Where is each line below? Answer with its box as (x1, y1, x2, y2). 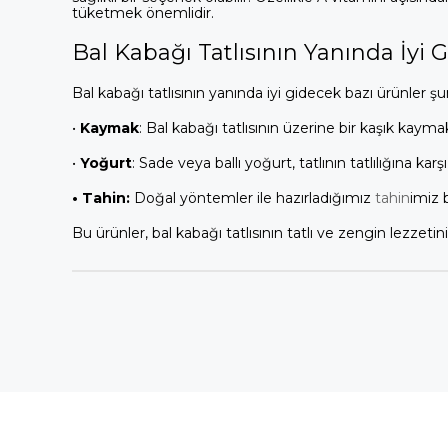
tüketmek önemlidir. (72, 3, 214, 22)
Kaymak (80, 118, 139, 137)
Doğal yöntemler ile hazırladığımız (134, 188, 375, 207)
